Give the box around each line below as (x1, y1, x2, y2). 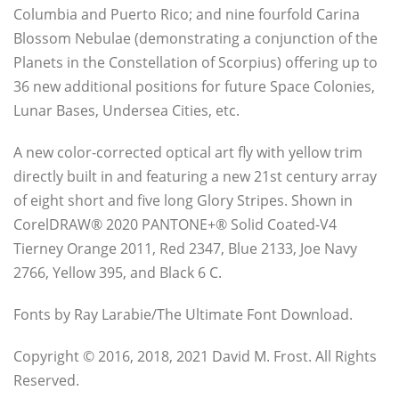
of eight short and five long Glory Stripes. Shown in (13, 191, 353, 211)
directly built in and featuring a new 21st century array (13, 167, 377, 187)
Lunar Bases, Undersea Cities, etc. (13, 101, 240, 121)
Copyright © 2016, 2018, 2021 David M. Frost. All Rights (13, 346, 377, 367)
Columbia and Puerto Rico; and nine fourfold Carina (13, 4, 360, 25)
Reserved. (13, 370, 79, 391)
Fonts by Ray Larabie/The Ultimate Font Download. (13, 305, 353, 325)
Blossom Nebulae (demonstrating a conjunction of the (13, 28, 378, 49)
